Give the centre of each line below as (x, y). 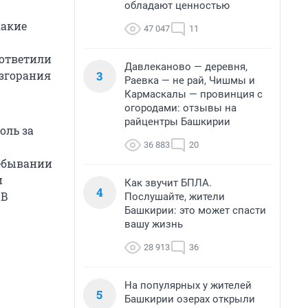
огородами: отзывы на (180, 108)
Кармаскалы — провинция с (194, 94)
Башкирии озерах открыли (190, 299)
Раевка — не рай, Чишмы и (190, 80)
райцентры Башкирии (177, 122)
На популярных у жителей (188, 285)
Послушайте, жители (175, 197)
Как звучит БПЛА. (168, 183)
